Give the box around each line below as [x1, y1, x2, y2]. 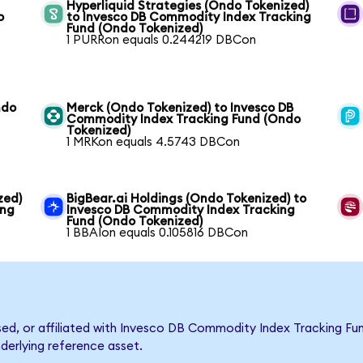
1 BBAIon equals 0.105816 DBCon [66, 226, 249, 239]
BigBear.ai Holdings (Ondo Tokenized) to [66, 192, 307, 205]
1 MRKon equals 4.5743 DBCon [66, 135, 241, 148]
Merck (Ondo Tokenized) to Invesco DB [66, 101, 294, 114]
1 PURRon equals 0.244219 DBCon [66, 33, 257, 46]
